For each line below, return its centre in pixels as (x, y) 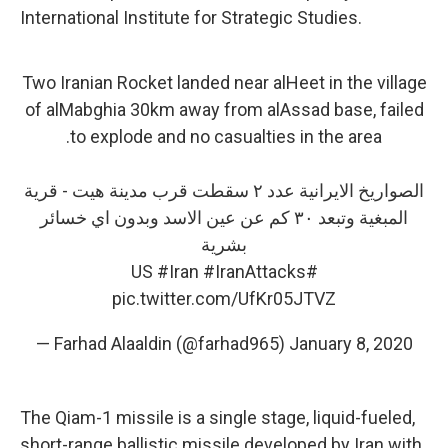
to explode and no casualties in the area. (226, 136)
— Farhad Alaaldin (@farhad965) (162, 343)
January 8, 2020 (350, 343)
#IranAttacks (254, 271)
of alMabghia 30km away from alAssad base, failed (224, 109)
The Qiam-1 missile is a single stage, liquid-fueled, (217, 417)
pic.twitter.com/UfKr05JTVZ (224, 298)
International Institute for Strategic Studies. (191, 17)
